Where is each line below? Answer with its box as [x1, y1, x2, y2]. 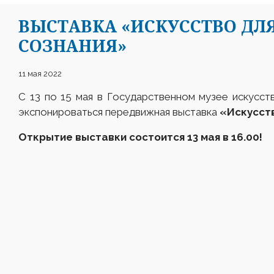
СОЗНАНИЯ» [18, 34, 127, 57]
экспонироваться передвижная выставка [18, 105, 220, 118]
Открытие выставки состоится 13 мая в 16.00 [18, 130, 259, 143]
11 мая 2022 [18, 68, 62, 78]
